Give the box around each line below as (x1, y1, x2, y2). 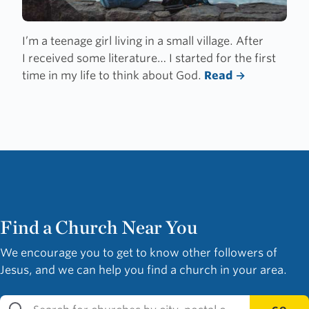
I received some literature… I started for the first (22, 52, 276, 66)
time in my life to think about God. (22, 69, 201, 83)
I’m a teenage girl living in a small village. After (22, 34, 263, 48)
